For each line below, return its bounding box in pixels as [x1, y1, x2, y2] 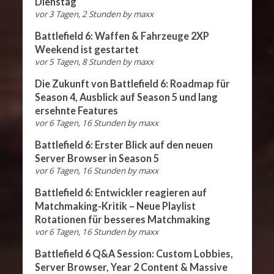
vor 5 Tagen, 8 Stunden [34, 56, 120, 68]
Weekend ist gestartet [34, 43, 139, 56]
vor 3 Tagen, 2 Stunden [34, 9, 120, 20]
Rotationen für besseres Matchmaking [34, 213, 210, 226]
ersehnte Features [34, 105, 118, 117]
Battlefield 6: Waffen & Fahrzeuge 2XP [34, 30, 209, 42]
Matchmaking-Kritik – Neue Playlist [34, 200, 196, 212]
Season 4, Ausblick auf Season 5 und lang [34, 91, 218, 103]
